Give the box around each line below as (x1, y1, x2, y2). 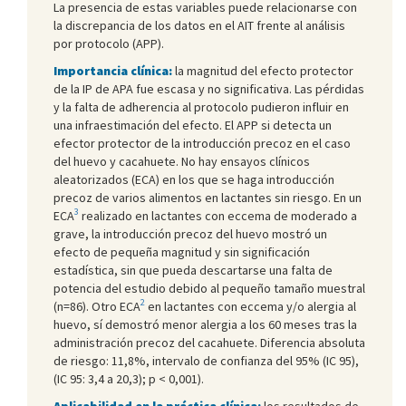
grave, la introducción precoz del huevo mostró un (53, 225, 327, 242)
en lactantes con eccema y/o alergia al (145, 297, 356, 314)
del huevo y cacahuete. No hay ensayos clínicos (53, 152, 310, 169)
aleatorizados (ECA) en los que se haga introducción (53, 170, 334, 188)
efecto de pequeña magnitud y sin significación (53, 243, 310, 260)
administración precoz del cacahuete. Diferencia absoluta (53, 333, 365, 351)
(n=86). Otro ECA (53, 297, 140, 314)
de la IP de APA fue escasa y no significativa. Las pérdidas (53, 80, 364, 97)
